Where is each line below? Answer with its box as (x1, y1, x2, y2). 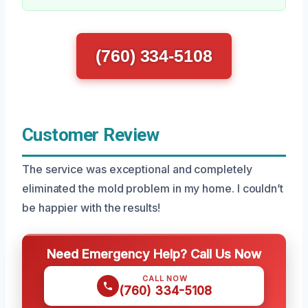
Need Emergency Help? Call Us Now (47, 246, 261, 261)
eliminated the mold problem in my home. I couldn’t (22, 181, 284, 195)
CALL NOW (142, 274, 188, 283)
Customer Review (22, 124, 159, 145)
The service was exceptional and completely (22, 162, 252, 176)
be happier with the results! (22, 201, 160, 214)
